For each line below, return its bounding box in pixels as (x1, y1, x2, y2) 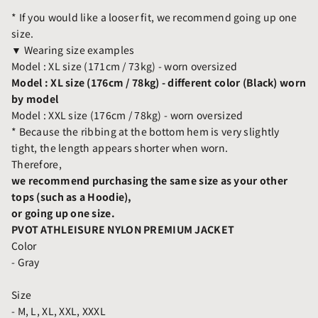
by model (11, 91, 59, 106)
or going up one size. (11, 205, 115, 220)
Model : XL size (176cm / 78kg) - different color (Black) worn (11, 75, 307, 89)
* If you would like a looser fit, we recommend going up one (11, 9, 297, 24)
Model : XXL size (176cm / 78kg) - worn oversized (11, 107, 243, 122)
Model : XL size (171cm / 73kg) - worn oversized (11, 58, 238, 73)
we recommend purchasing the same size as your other (11, 172, 288, 187)
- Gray (11, 254, 40, 269)
